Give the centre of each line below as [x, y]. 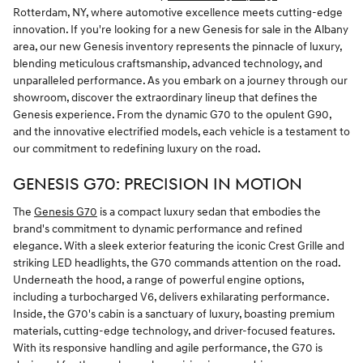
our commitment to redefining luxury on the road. [137, 148]
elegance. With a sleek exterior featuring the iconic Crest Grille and [179, 246]
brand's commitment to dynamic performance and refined [158, 229]
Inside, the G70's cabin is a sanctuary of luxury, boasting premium [174, 314]
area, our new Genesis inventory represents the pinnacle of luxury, [177, 46]
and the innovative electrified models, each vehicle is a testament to [181, 131]
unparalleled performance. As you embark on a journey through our [180, 80]
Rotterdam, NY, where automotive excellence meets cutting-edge [178, 12]
